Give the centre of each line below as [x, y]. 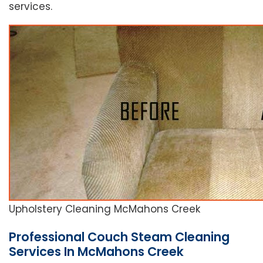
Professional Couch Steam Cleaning [119, 237]
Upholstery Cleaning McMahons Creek [104, 209]
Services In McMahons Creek [96, 252]
